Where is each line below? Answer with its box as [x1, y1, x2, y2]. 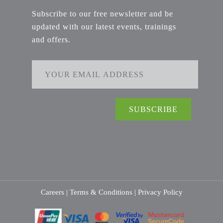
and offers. [32, 35, 71, 44]
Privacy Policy [137, 188, 183, 197]
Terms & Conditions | [69, 188, 138, 197]
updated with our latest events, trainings [32, 22, 176, 31]
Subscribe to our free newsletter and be [32, 9, 173, 18]
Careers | [40, 188, 70, 197]
